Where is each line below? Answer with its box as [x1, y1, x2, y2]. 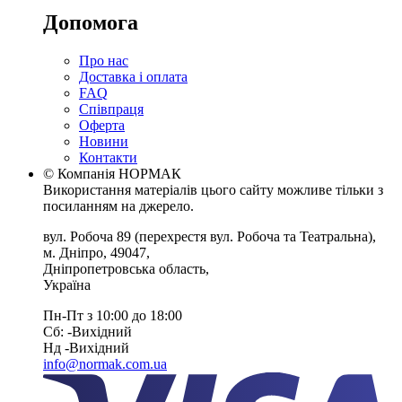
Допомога [43, 11, 138, 35]
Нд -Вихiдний [43, 339, 129, 355]
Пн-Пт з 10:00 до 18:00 [43, 307, 182, 323]
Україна [43, 276, 91, 293]
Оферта [79, 117, 125, 133]
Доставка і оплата [79, 68, 188, 84]
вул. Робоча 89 [43, 228, 131, 244]
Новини [79, 133, 128, 149]
